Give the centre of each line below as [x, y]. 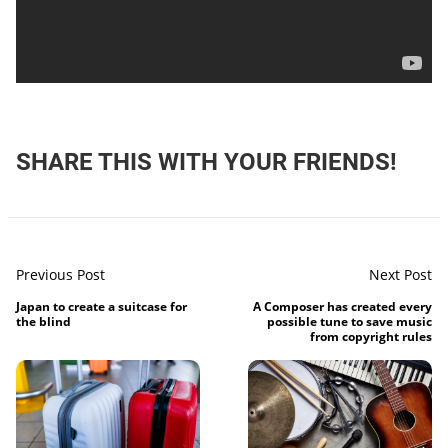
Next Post [400, 275]
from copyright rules [371, 337]
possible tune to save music [349, 322]
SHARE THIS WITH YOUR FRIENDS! [206, 162]
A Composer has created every [342, 307]
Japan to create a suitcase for [101, 307]
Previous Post [60, 275]
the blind [43, 322]
